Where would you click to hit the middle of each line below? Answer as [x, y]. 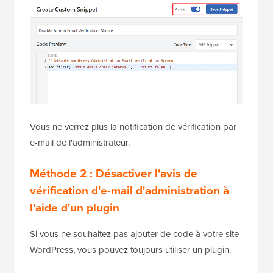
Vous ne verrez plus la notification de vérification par [133, 177]
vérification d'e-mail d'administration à [129, 241]
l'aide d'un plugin [75, 258]
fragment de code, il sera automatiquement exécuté [131, 14]
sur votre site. [56, 30]
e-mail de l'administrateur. [80, 193]
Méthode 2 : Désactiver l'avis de [114, 224]
